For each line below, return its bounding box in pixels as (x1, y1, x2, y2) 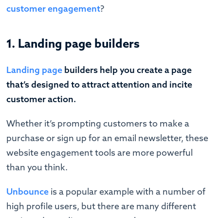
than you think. (6, 162, 68, 173)
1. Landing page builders (6, 36, 140, 51)
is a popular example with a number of (49, 186, 206, 198)
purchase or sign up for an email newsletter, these (6, 132, 209, 144)
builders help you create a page (64, 64, 192, 76)
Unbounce (6, 186, 49, 198)
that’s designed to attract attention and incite (6, 79, 193, 91)
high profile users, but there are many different (6, 200, 197, 212)
